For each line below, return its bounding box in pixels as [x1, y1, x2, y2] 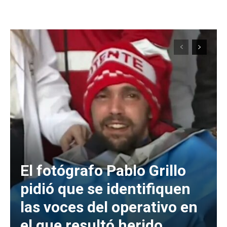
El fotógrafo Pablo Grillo [20, 161, 186, 179]
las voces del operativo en [20, 198, 198, 216]
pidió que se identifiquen [20, 179, 191, 198]
